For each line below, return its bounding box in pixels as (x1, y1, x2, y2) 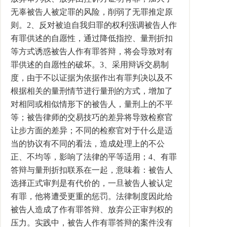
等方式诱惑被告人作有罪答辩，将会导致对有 (11, 47, 173, 56)
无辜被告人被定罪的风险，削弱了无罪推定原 (11, 8, 173, 16)
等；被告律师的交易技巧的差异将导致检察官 (11, 113, 173, 122)
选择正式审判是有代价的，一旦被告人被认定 (11, 179, 173, 187)
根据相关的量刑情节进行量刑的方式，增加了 (11, 87, 173, 95)
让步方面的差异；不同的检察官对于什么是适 (11, 126, 173, 135)
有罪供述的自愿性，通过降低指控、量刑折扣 (11, 34, 173, 43)
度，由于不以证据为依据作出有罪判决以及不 (11, 73, 173, 82)
